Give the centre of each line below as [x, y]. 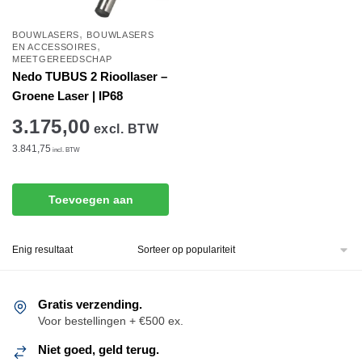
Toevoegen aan [90, 199]
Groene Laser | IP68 [67, 96]
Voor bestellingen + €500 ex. [111, 321]
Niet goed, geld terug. [99, 349]
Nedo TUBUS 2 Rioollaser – [90, 76]
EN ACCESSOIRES [55, 47]
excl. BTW [124, 129]
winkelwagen [90, 232]
